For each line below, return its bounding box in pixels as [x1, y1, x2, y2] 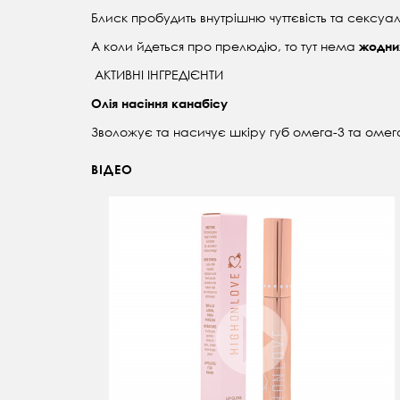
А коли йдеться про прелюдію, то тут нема [91, 37, 359, 55]
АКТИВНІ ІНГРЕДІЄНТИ [91, 66, 223, 84]
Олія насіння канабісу [91, 96, 228, 112]
